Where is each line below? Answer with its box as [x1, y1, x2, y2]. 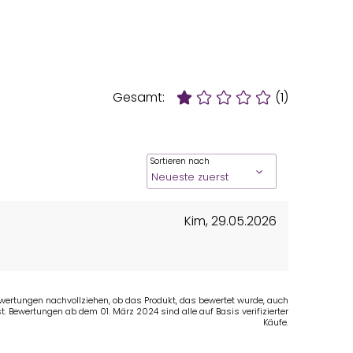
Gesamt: [113, 88, 165, 107]
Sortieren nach [150, 155, 210, 168]
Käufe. [263, 316, 288, 329]
